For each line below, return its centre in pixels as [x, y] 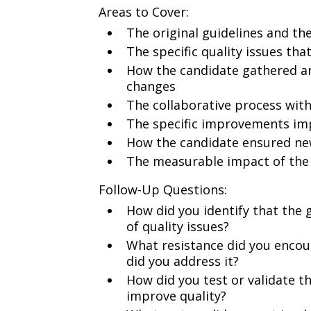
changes [151, 86]
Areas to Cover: [143, 12]
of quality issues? [177, 226]
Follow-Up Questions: [162, 190]
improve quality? [176, 296]
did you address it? [182, 261]
